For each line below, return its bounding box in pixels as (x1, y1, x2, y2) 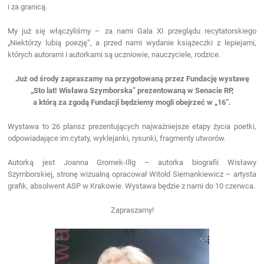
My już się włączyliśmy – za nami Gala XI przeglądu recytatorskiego (8, 26, 256, 35)
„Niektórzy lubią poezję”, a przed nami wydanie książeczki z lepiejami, (8, 38, 256, 47)
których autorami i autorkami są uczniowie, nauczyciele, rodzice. (8, 49, 221, 59)
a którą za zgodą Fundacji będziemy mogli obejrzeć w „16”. (33, 97, 231, 107)
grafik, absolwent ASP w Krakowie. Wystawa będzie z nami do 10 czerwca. (8, 181, 256, 190)
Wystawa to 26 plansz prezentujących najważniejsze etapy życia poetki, (8, 121, 256, 131)
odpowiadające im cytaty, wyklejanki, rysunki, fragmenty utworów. (8, 133, 226, 143)
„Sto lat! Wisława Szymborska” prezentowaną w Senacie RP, (31, 85, 233, 95)
